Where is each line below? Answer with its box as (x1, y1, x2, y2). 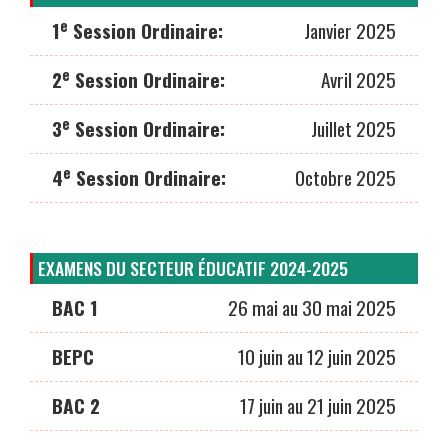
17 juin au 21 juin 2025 (240, 390, 396, 420)
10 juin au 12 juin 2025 (238, 341, 396, 371)
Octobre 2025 (295, 162, 396, 192)
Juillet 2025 (311, 113, 396, 143)
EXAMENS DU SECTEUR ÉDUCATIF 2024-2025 (38, 254, 348, 281)
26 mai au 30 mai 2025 (228, 292, 396, 322)
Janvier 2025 (304, 15, 396, 45)
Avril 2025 (321, 64, 396, 94)
